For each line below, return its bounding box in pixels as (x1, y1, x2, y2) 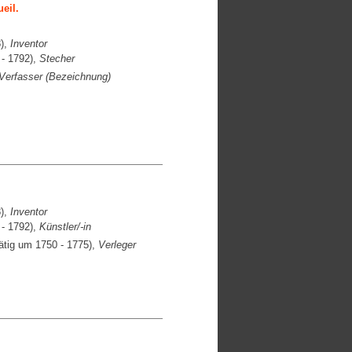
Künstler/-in (38, 221, 91, 233)
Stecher (38, 53, 75, 64)
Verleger (97, 239, 136, 251)
